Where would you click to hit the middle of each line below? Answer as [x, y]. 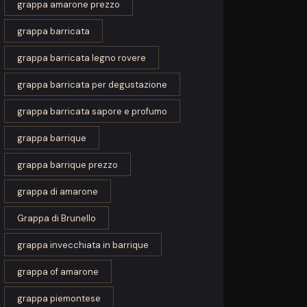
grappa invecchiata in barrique [83, 245]
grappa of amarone [58, 272]
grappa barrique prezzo [68, 165]
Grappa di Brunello [57, 219]
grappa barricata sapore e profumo [93, 112]
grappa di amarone [58, 192]
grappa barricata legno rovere [82, 58]
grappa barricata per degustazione [93, 85]
